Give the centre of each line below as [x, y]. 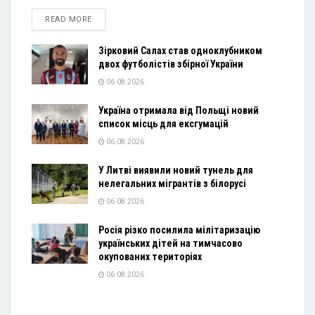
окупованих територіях [150, 256]
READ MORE [69, 19]
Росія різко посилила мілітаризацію [179, 230]
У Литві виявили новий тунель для [176, 170]
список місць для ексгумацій [163, 123]
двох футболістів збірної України [171, 64]
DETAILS [108, 18]
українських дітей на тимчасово [171, 243]
